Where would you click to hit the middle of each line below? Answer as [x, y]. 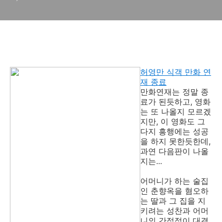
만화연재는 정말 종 [174, 92]
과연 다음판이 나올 [174, 151]
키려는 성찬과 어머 [174, 211]
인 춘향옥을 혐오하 [174, 191]
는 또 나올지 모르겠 [176, 111]
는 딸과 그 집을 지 [173, 201]
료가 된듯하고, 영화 [175, 102]
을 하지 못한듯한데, [175, 141]
